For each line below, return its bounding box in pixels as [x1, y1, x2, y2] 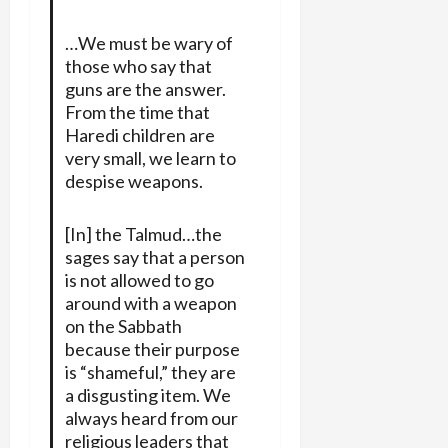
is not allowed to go [64, 268, 214, 291]
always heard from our [64, 406, 238, 429]
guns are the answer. [64, 77, 226, 100]
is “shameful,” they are [64, 360, 236, 383]
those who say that [64, 54, 212, 77]
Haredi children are [64, 123, 215, 146]
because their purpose [64, 337, 240, 360]
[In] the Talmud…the [64, 222, 222, 245]
